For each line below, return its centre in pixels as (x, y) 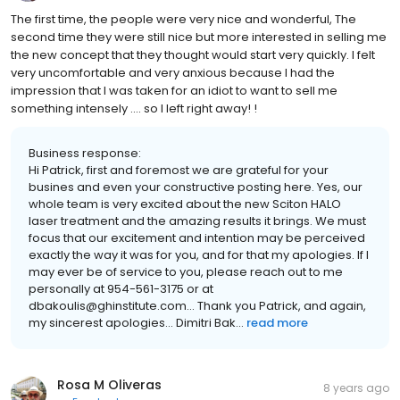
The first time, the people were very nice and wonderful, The (183, 20)
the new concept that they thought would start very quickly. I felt (193, 55)
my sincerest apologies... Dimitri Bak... (136, 323)
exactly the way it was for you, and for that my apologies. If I (199, 255)
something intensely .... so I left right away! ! (134, 109)
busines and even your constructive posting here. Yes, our (196, 187)
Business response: (85, 154)
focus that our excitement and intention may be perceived (197, 238)
